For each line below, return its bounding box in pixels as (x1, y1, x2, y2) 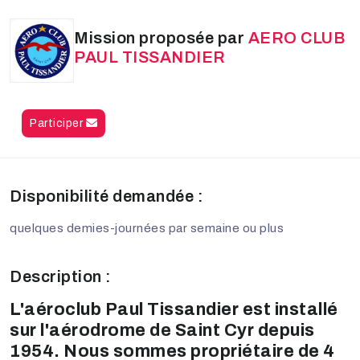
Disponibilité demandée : (10, 187, 203, 206)
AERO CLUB (247, 29, 345, 47)
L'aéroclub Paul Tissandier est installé (10, 300, 338, 320)
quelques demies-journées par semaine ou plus (10, 222, 284, 235)
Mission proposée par (74, 29, 248, 47)
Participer (30, 117, 86, 129)
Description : (10, 268, 112, 286)
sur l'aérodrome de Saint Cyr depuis (10, 321, 315, 341)
